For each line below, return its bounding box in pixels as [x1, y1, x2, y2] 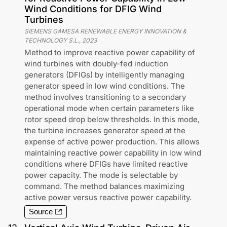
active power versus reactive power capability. [24, 192, 192, 202]
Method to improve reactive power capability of [24, 47, 195, 57]
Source [29, 207, 53, 216]
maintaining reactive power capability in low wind [24, 147, 201, 158]
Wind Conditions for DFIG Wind [24, 3, 162, 14]
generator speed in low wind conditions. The [24, 81, 185, 91]
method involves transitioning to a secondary [24, 92, 186, 102]
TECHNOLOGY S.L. [24, 36, 79, 44]
